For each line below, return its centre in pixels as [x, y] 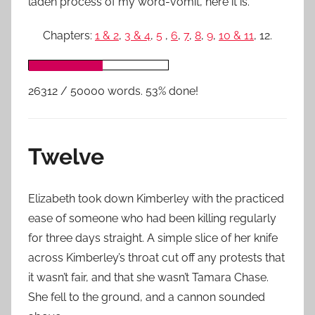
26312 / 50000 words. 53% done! [113, 91]
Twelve [66, 156]
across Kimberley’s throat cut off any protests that [156, 258]
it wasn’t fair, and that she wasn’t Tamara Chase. [148, 277]
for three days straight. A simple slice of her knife [153, 238]
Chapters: [69, 36]
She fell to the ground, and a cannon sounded [147, 297]
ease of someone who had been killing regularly [152, 218]
